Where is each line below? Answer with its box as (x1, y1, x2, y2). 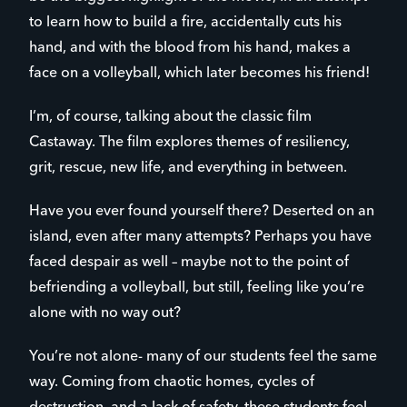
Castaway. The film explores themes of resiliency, (29, 134, 350, 150)
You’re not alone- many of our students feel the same (29, 349, 377, 364)
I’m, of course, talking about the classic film (29, 109, 312, 124)
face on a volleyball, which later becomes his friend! (29, 65, 370, 81)
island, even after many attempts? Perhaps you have (29, 229, 372, 244)
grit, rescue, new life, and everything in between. (29, 160, 347, 175)
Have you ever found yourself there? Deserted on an (29, 203, 374, 219)
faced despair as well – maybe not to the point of (29, 254, 349, 270)
